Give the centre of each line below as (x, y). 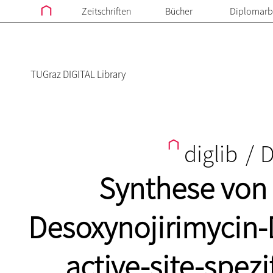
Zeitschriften (106, 11)
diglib (211, 154)
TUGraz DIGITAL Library (78, 74)
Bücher (179, 11)
